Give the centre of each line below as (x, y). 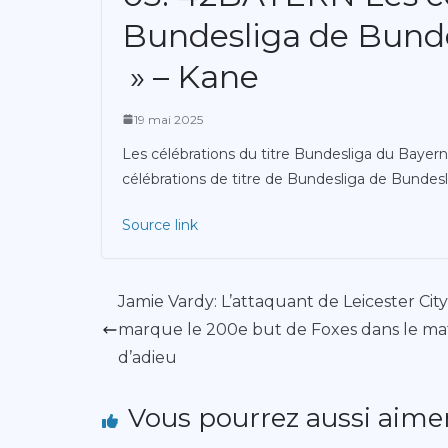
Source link (160, 224)
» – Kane (190, 76)
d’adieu (147, 357)
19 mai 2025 (168, 119)
